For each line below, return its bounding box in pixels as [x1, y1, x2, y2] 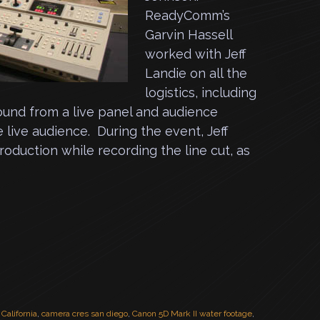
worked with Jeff [145, 46, 246, 61]
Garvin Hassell [145, 27, 232, 42]
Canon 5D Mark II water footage [132, 309, 252, 319]
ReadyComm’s [145, 8, 230, 23]
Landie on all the [145, 66, 247, 81]
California [1, 309, 37, 319]
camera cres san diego [41, 309, 128, 319]
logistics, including [145, 85, 256, 100]
